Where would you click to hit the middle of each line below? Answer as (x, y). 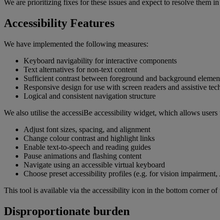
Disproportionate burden (67, 211)
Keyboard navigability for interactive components (100, 61)
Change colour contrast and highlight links (89, 138)
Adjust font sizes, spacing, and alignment (87, 130)
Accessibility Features (59, 23)
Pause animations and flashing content (82, 156)
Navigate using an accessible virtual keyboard (94, 165)
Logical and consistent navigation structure (90, 96)
